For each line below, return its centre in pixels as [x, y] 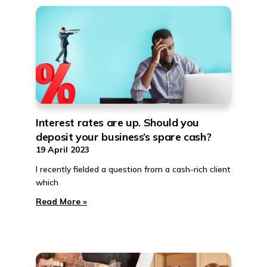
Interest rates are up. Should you [118, 122]
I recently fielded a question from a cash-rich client [133, 169]
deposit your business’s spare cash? [124, 137]
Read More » [61, 201]
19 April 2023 [63, 150]
